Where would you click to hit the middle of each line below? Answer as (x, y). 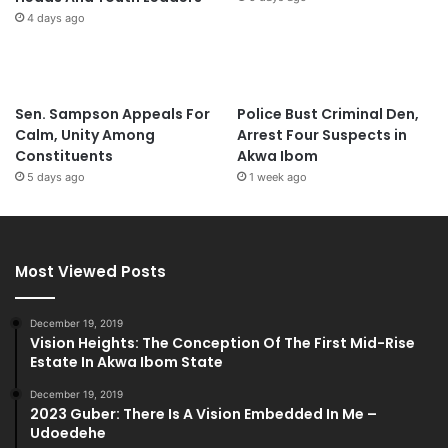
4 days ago (56, 17)
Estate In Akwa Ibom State (126, 361)
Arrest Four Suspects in (321, 134)
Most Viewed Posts (90, 271)
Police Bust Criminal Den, (327, 113)
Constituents (64, 155)
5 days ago (56, 176)
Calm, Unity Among (85, 134)
